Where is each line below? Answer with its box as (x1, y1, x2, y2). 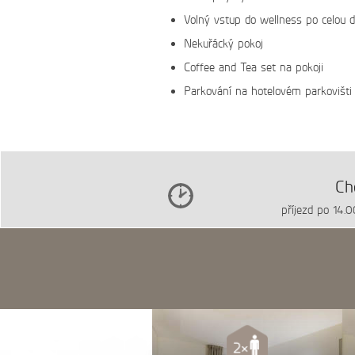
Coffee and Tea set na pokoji (184, 60, 323, 74)
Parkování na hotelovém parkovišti (184, 84, 352, 98)
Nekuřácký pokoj (184, 36, 263, 51)
